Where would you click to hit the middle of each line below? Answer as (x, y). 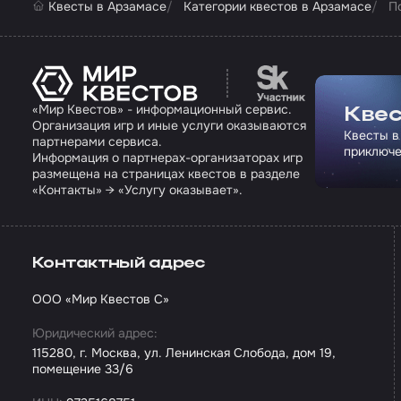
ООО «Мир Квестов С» (101, 299)
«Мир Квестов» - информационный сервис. (162, 109)
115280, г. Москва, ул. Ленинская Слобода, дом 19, (184, 353)
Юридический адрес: (95, 333)
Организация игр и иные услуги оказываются (169, 125)
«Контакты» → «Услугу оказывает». (137, 190)
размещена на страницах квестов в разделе (166, 174)
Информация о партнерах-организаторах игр (167, 158)
